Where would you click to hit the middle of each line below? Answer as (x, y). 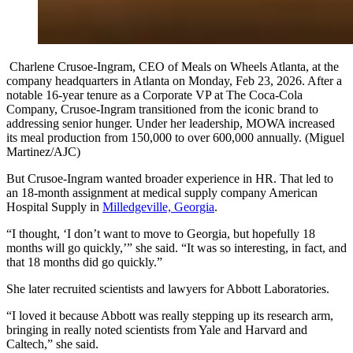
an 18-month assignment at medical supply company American (162, 193)
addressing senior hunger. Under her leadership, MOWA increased (171, 124)
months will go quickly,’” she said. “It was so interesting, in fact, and (176, 248)
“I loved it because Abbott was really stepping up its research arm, (170, 316)
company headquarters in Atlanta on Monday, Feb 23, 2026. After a (174, 81)
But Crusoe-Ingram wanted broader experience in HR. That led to (170, 179)
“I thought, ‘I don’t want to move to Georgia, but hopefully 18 (161, 234)
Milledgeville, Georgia (158, 207)
